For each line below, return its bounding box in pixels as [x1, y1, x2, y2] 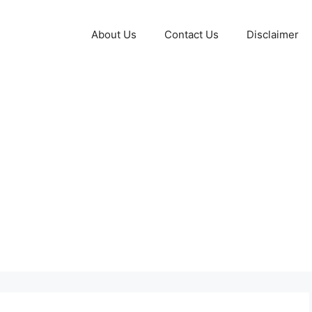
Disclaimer [247, 28, 299, 41]
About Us [91, 28, 136, 41]
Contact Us [164, 28, 219, 41]
